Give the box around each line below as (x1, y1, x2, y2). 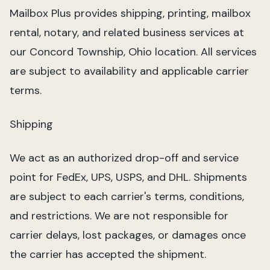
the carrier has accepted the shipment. (10, 247, 206, 262)
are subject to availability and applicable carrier (10, 64, 249, 78)
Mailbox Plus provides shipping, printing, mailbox (10, 6, 251, 20)
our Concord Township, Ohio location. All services (10, 45, 257, 59)
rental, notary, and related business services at (10, 25, 244, 40)
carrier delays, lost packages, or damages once (10, 228, 246, 242)
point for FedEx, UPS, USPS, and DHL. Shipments (10, 170, 247, 184)
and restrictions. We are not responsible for (10, 209, 228, 223)
